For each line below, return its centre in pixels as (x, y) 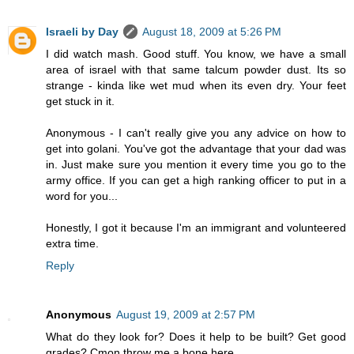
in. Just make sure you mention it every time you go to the (196, 165)
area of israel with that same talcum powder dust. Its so (196, 70)
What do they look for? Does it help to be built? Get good (196, 337)
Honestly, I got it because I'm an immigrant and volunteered (196, 228)
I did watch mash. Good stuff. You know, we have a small (196, 54)
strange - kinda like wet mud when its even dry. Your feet (196, 86)
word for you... (82, 196)
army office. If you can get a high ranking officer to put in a (196, 181)
